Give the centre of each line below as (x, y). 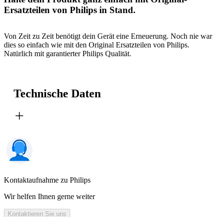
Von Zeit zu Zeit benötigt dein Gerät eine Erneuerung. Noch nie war (108, 36)
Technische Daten (57, 94)
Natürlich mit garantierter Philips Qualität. (68, 54)
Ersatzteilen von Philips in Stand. (70, 10)
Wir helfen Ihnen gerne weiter (49, 197)
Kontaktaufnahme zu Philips (47, 180)
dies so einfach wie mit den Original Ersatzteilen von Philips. (97, 45)
